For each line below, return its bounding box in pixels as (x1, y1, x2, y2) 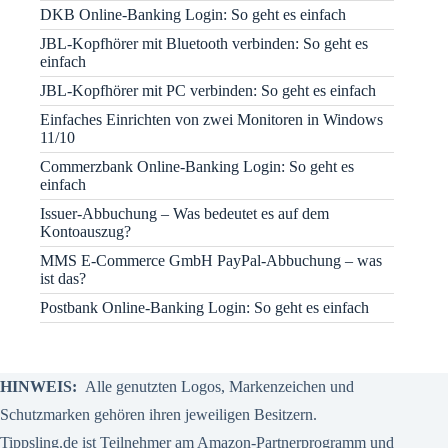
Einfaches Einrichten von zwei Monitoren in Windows (40, 110, 383, 128)
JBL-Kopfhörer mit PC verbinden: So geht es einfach (40, 81, 376, 99)
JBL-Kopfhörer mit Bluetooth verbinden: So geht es (40, 34, 368, 52)
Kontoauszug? (40, 222, 131, 240)
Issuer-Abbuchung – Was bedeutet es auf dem (40, 204, 329, 222)
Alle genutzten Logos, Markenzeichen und (81, 377, 354, 395)
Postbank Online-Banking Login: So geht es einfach (40, 298, 369, 316)
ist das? (40, 269, 86, 287)
